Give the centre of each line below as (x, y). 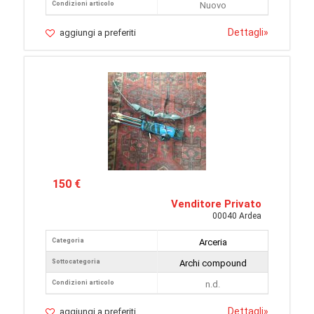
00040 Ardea (237, 216)
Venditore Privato (216, 204)
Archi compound (213, 263)
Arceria (213, 242)
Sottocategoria (76, 261)
